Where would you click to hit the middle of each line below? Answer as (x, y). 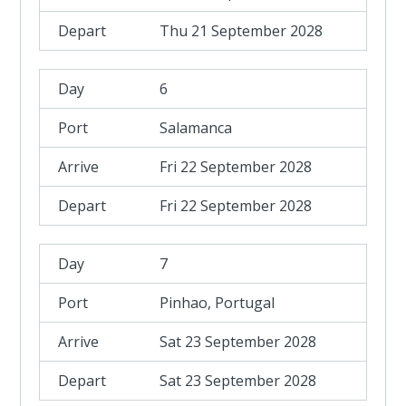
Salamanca (196, 128)
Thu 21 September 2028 (242, 31)
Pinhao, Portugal (217, 303)
